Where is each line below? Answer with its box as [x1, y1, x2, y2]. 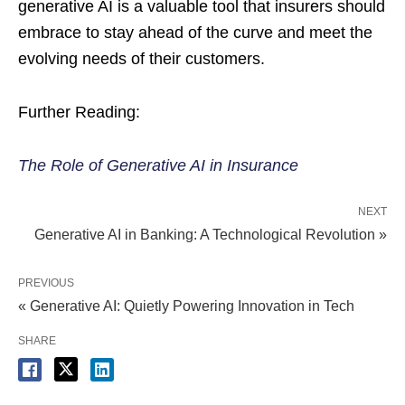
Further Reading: [18, 102, 140, 121]
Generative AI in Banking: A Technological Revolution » [34, 226, 387, 242]
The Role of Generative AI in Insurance [18, 155, 298, 174]
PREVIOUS [18, 276, 74, 289]
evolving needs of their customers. [18, 49, 265, 68]
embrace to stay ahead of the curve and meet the [18, 23, 372, 42]
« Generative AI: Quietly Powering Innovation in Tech [18, 297, 354, 314]
